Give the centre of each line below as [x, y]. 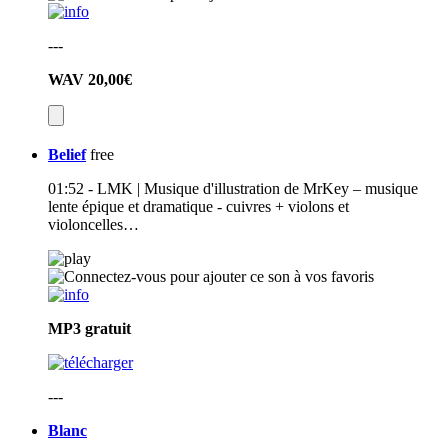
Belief [67, 155]
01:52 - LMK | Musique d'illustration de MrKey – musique [233, 189]
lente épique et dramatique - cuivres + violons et [198, 207]
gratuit [108, 329]
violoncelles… [93, 225]
